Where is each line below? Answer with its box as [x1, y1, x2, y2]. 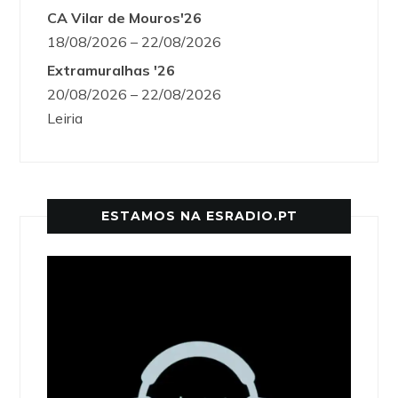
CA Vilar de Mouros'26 [47, 9, 203, 28]
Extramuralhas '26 [47, 61, 176, 80]
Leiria [47, 109, 84, 128]
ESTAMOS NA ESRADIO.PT [100, 208, 298, 225]
